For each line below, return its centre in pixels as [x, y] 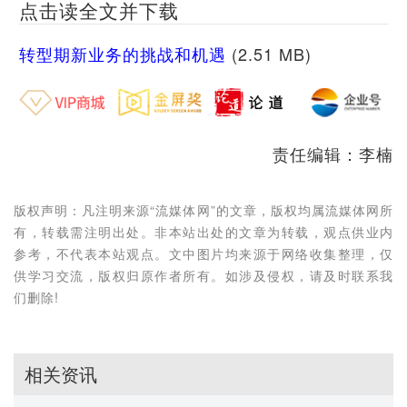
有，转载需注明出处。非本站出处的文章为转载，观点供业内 [203, 231]
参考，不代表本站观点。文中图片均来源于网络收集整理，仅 [203, 253]
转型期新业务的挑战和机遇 [123, 54]
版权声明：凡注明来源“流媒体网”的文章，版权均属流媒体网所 [203, 209]
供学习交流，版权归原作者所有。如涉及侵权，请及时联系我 [203, 274]
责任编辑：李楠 [333, 153]
